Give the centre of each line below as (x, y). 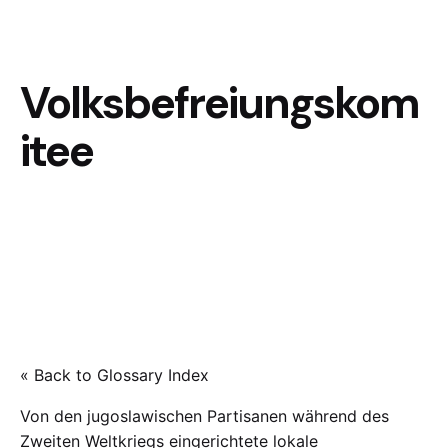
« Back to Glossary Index (114, 375)
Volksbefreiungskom (220, 103)
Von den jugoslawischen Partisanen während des (204, 416)
